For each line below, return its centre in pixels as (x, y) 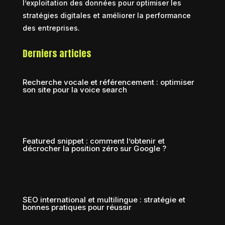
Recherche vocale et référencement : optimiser (108, 82)
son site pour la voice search (75, 89)
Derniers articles (57, 53)
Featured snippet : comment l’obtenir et (93, 141)
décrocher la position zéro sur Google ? (94, 148)
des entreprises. (51, 28)
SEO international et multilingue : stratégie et (104, 199)
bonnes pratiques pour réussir (77, 207)
